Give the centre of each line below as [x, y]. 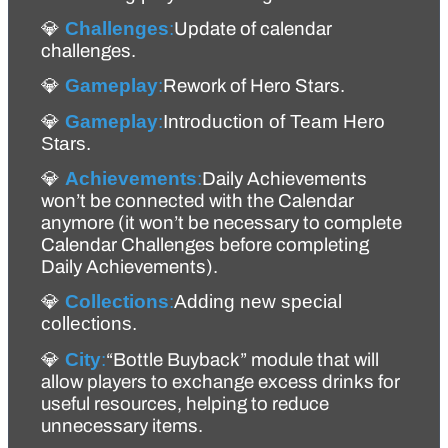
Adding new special [258, 302]
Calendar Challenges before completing [205, 245]
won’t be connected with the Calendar [197, 201]
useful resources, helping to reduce [185, 403]
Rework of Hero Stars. [254, 86]
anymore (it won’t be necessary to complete [221, 223]
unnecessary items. [126, 425]
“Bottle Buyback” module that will [242, 359]
